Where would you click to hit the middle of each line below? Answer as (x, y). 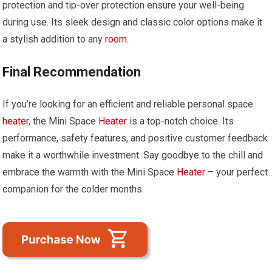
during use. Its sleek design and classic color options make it (133, 22)
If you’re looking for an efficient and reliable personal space (128, 104)
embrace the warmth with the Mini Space (90, 172)
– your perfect (237, 172)
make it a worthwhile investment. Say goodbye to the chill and (133, 155)
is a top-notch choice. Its (181, 121)
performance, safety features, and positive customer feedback (135, 138)
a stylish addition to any (54, 39)
